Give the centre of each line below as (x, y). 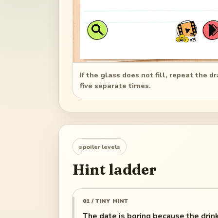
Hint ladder (115, 169)
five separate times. (116, 86)
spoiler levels (100, 146)
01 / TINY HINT (105, 201)
